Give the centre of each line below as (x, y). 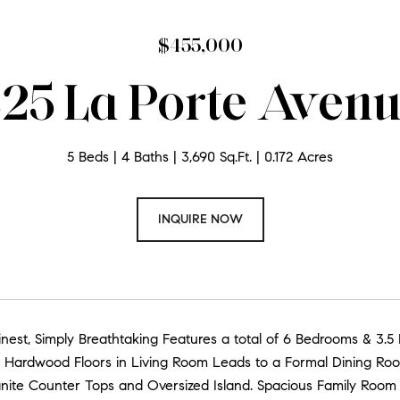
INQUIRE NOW (200, 219)
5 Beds (88, 157)
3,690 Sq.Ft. (217, 157)
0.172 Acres (299, 157)
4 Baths (145, 157)
